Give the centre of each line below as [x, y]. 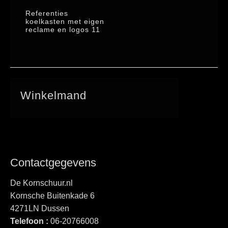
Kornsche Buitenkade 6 [52, 196]
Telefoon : [30, 221]
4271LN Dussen [40, 208]
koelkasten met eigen [65, 21]
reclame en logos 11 [63, 30]
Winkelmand [53, 95]
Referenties [47, 13]
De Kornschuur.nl [41, 183]
